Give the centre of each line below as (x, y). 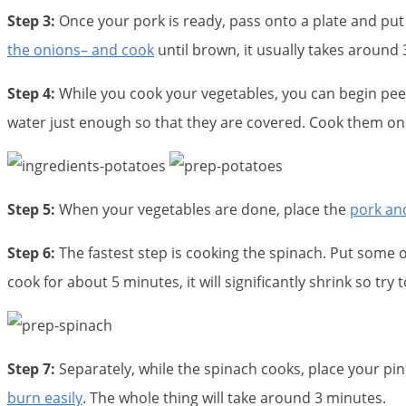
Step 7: (31, 369)
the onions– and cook (81, 50)
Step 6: (31, 253)
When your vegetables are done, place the (203, 210)
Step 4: (31, 94)
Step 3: (31, 21)
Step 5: (31, 210)
